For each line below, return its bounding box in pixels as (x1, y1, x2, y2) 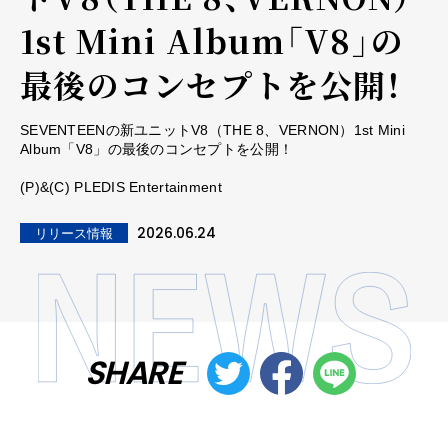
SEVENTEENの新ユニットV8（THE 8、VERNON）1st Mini (20, 121, 405, 138)
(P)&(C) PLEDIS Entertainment (20, 178, 222, 195)
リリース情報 (35, 225, 113, 241)
